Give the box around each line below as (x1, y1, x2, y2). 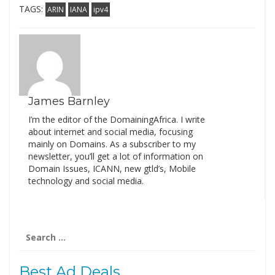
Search (18, 223, 48, 236)
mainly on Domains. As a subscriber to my (28, 137, 196, 150)
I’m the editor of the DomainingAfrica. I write (28, 113, 205, 125)
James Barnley (28, 94, 110, 108)
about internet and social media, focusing (28, 125, 193, 137)
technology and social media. (28, 174, 144, 187)
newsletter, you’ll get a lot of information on (28, 150, 203, 162)
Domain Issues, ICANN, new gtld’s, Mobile (28, 162, 196, 174)
